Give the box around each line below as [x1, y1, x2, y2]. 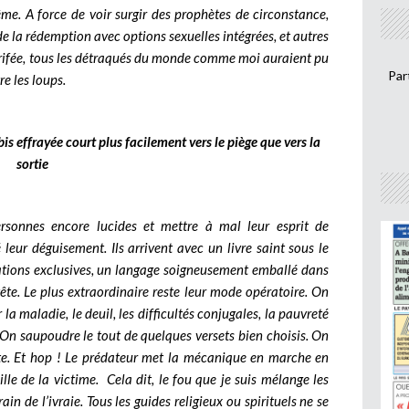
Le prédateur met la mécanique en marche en [65, 348, 330, 365]
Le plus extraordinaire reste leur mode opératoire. [23, 282, 312, 299]
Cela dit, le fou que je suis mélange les [106, 370, 330, 387]
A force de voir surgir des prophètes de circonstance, [25, 5, 330, 22]
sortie [16, 154, 49, 172]
